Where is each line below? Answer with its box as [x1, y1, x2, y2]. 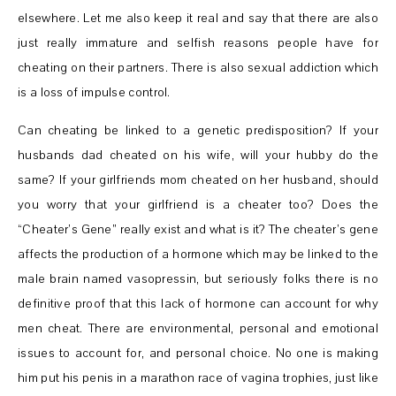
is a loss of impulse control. [18, 83, 171, 101]
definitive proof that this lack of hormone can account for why [18, 294, 378, 312]
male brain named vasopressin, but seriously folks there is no [18, 270, 378, 287]
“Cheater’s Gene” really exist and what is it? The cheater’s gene [18, 220, 378, 238]
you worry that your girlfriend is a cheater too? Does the [18, 195, 378, 213]
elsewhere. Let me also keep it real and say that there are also [18, 9, 378, 27]
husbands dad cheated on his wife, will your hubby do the [18, 146, 378, 164]
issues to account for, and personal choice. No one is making [18, 344, 378, 362]
